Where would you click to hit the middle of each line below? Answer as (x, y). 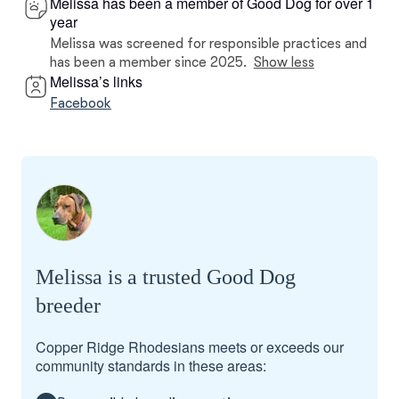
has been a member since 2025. (148, 62)
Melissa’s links (96, 81)
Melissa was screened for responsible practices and (208, 44)
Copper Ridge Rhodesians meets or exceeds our (190, 347)
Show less (284, 62)
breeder (68, 305)
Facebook (81, 103)
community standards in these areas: (151, 366)
